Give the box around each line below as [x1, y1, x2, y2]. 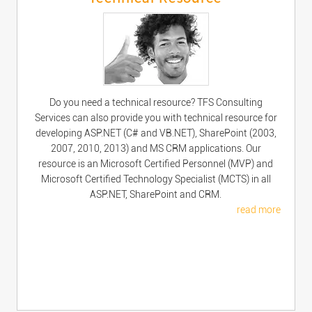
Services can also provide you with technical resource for [34, 112, 277, 123]
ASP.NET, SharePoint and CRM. [90, 189, 222, 200]
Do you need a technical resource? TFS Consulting [49, 97, 263, 108]
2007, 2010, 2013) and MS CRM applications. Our [50, 143, 261, 154]
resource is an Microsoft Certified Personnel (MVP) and [38, 158, 274, 169]
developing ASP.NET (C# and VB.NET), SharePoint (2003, [35, 127, 276, 139]
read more [237, 204, 281, 215]
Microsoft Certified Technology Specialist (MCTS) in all [40, 173, 271, 185]
